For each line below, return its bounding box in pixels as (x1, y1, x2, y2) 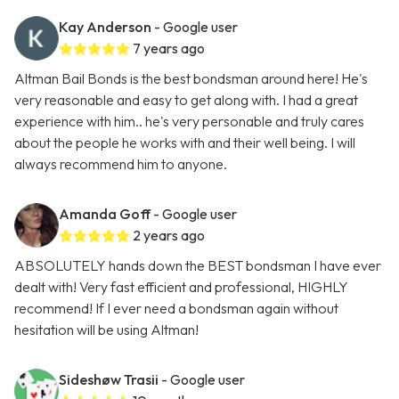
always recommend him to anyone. (14, 155, 227, 174)
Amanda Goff (59, 205, 151, 224)
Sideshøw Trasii (59, 370, 159, 389)
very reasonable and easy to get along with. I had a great (14, 91, 358, 110)
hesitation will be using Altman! (14, 321, 199, 339)
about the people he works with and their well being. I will (14, 134, 355, 152)
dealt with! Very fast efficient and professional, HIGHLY (14, 278, 348, 297)
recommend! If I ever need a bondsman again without (14, 299, 338, 318)
